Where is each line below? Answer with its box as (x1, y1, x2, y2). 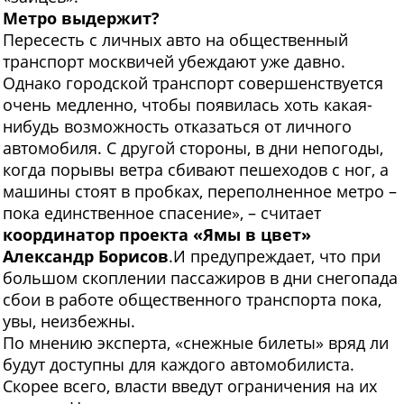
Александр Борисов (3, 245, 169, 268)
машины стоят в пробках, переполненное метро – (3, 180, 397, 203)
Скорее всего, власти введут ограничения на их (3, 375, 377, 398)
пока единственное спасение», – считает (3, 202, 321, 225)
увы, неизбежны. (3, 310, 135, 333)
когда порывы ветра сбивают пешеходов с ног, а (3, 159, 389, 181)
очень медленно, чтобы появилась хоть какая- (3, 94, 372, 116)
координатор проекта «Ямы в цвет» (3, 224, 311, 246)
